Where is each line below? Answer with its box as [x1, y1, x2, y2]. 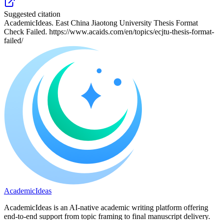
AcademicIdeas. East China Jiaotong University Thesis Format [4, 19, 198, 27]
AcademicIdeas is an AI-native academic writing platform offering [4, 203, 208, 212]
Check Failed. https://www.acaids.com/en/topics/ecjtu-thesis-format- [4, 27, 214, 36]
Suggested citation [4, 10, 60, 19]
